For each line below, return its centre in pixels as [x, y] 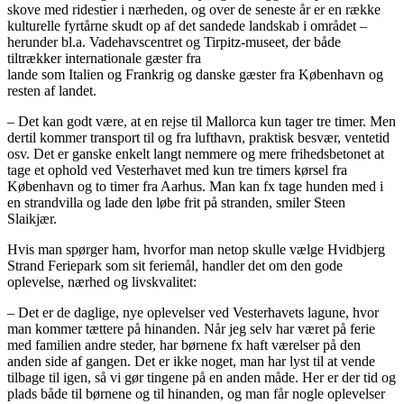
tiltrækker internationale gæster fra [104, 59]
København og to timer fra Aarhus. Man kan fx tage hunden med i [195, 187]
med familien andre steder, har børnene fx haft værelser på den [184, 345]
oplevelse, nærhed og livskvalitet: [102, 282]
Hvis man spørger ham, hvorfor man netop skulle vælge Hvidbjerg [196, 250]
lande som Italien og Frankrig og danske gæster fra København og [195, 75]
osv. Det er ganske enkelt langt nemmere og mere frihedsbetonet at [196, 154]
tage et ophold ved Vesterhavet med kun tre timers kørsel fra [177, 170]
